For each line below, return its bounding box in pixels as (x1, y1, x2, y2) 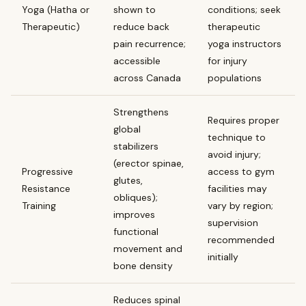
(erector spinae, (113, 156, 184, 169)
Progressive (22, 165, 73, 178)
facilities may (208, 182, 267, 195)
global (113, 122, 141, 135)
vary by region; (208, 199, 273, 212)
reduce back (113, 20, 169, 33)
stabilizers (113, 139, 158, 152)
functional (113, 225, 158, 238)
